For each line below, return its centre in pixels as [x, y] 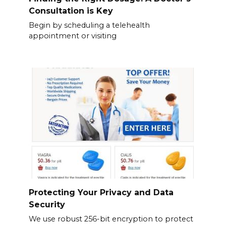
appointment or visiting [72, 36]
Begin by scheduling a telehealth [89, 25]
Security [47, 204]
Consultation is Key [71, 11]
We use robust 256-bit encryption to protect [111, 219]
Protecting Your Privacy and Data [101, 192]
